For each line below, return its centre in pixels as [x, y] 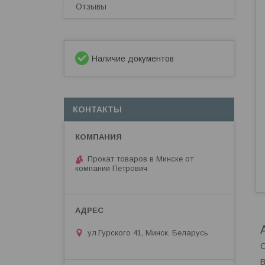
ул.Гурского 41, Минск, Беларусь [148, 232]
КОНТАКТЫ [97, 109]
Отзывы [91, 7]
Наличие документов [133, 59]
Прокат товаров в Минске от [140, 159]
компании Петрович [111, 168]
